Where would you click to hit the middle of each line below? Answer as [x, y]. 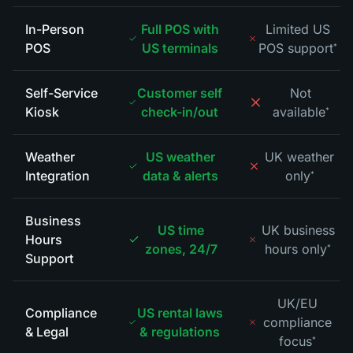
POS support [296, 48]
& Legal [47, 332]
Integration [58, 176]
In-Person [55, 29]
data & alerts [180, 176]
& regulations [180, 332]
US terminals [180, 48]
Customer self [180, 93]
